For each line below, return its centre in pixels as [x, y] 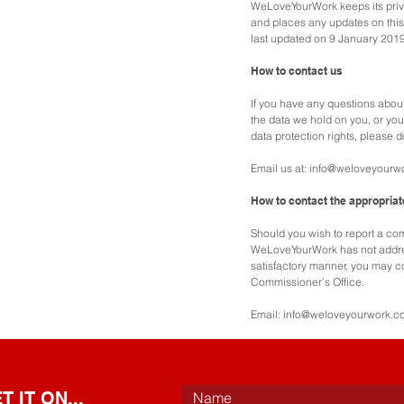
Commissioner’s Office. [308, 282]
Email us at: [280, 168]
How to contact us [297, 71]
